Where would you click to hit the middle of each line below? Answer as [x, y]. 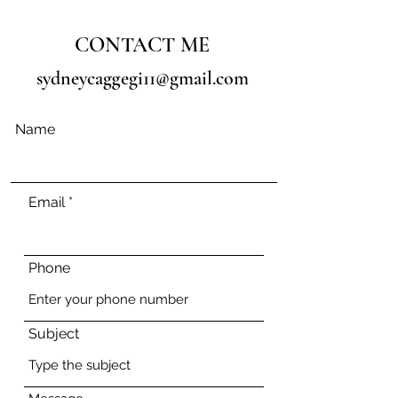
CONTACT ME [142, 45]
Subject [54, 334]
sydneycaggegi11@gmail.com [142, 78]
